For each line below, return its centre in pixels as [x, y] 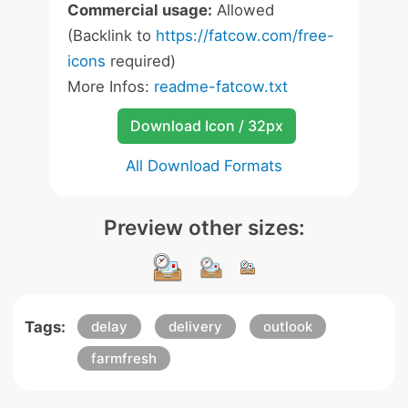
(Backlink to [112, 36]
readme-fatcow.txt [221, 87]
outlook [287, 326]
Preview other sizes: [204, 227]
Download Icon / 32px [206, 126]
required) [141, 61]
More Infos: [111, 87]
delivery [195, 326]
